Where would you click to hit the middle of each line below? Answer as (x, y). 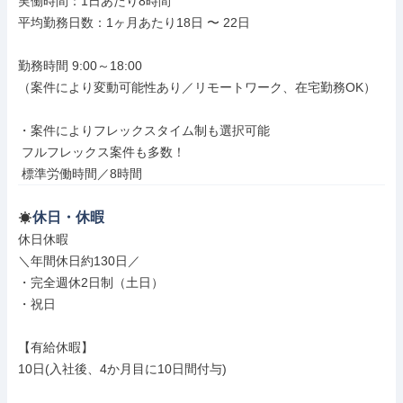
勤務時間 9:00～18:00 (80, 66)
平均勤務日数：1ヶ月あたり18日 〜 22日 (134, 22)
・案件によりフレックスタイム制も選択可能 (144, 130)
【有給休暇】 (56, 347)
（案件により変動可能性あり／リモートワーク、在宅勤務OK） (197, 87)
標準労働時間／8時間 (82, 174)
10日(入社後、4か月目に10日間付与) (122, 369)
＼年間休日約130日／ (79, 261)
